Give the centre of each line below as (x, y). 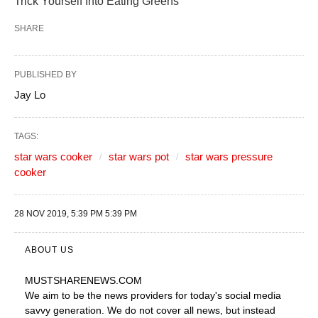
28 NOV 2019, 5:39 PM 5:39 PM (76, 213)
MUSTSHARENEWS (70, 280)
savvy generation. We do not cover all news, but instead (150, 310)
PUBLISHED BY (45, 74)
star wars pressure (229, 156)
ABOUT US (49, 250)
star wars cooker (53, 156)
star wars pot (139, 156)
